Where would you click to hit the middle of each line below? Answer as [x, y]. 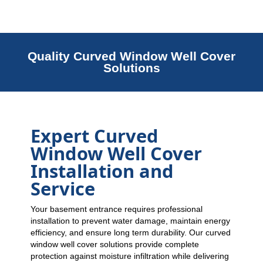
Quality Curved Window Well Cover [131, 56]
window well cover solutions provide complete [115, 244]
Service [63, 188]
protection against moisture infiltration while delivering [130, 256]
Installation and [102, 171]
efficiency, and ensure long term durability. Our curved [131, 232]
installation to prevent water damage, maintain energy [131, 221]
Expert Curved [95, 136]
